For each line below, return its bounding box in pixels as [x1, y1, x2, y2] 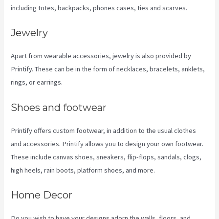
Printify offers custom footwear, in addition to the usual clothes [11, 126, 197, 135]
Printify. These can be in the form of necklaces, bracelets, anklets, [11, 65, 205, 74]
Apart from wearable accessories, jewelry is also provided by [11, 51, 192, 61]
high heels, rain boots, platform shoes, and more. [11, 165, 155, 175]
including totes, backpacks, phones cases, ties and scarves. [11, 3, 188, 13]
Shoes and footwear [11, 101, 107, 113]
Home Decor [11, 189, 73, 201]
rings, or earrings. [11, 78, 63, 87]
